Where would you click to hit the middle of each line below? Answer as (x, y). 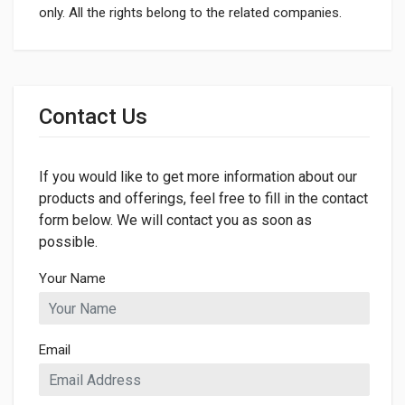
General (39, 59)
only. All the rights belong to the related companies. (190, 13)
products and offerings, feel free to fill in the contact (203, 198)
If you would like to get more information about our (198, 177)
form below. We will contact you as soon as (175, 220)
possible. (68, 242)
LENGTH (33, 133)
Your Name (72, 278)
